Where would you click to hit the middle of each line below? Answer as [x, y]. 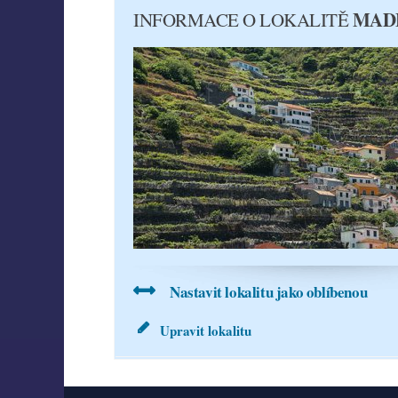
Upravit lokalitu [206, 330]
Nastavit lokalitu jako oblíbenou [269, 292]
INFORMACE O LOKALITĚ [243, 20]
